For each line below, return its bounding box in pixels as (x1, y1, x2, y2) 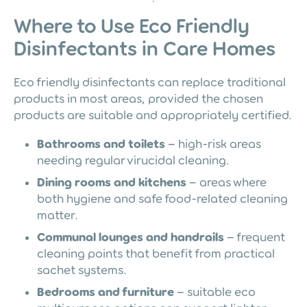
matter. (37, 208, 78, 222)
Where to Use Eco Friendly (14, 14, 249, 38)
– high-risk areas (165, 136, 261, 151)
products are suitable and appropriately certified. (14, 108, 292, 122)
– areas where (186, 175, 267, 189)
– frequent (224, 230, 285, 244)
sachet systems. (37, 262, 127, 277)
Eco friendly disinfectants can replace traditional (14, 75, 286, 89)
